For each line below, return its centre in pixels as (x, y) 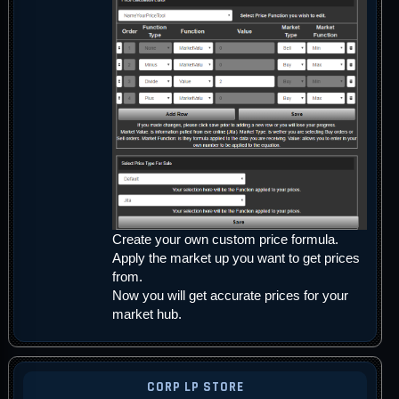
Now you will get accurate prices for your (230, 296)
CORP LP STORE (195, 387)
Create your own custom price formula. (225, 240)
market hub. (147, 314)
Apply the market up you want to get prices (236, 258)
